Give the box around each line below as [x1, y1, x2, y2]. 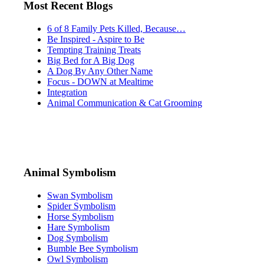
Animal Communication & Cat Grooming [47, 97, 202, 108]
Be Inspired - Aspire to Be [47, 34, 144, 44]
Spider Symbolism [47, 201, 115, 212]
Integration [47, 87, 87, 97]
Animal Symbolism [24, 166, 116, 179]
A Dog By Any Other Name [47, 65, 153, 76]
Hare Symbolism [47, 222, 110, 233]
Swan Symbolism [47, 190, 113, 201]
